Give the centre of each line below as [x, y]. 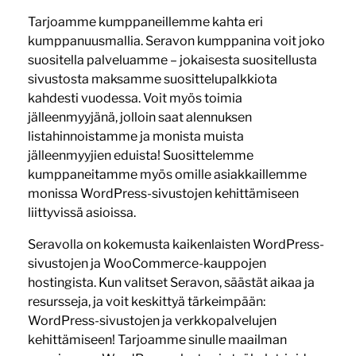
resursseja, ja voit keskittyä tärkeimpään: [146, 302]
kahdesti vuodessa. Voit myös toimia [135, 99]
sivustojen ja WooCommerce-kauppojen [147, 264]
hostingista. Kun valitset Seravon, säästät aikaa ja [171, 283]
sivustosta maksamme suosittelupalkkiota [152, 79]
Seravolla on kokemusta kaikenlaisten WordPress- [176, 245]
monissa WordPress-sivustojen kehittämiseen [163, 194]
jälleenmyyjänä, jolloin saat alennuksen [139, 118]
